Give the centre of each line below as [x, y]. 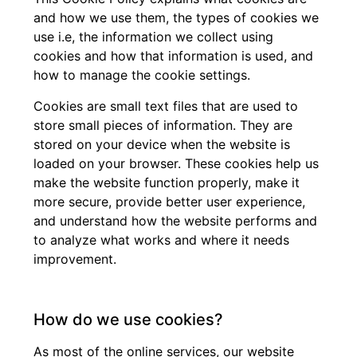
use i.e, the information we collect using [154, 37]
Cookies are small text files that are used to [166, 106]
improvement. [75, 259]
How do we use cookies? [129, 320]
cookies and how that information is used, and [174, 56]
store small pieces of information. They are [163, 125]
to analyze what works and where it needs [162, 239]
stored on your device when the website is [162, 144]
